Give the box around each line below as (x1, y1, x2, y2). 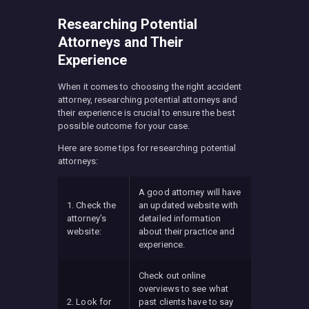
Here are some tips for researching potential (58, 142, 237, 153)
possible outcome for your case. (58, 120, 190, 131)
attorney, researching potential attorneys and (58, 94, 238, 105)
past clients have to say (139, 296, 234, 307)
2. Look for (67, 296, 112, 307)
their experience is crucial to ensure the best (58, 107, 235, 118)
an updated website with (139, 199, 239, 210)
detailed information (139, 212, 221, 223)
